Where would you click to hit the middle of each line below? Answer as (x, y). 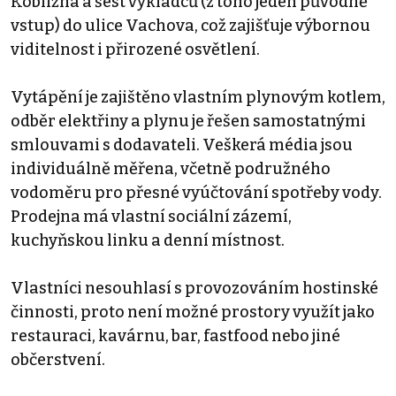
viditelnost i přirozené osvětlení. (135, 49)
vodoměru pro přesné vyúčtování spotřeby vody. (196, 192)
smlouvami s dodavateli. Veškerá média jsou (182, 145)
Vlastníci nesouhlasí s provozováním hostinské (194, 288)
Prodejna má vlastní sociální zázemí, (151, 216)
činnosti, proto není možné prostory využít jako (193, 312)
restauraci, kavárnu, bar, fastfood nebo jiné (175, 335)
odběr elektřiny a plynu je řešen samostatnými (188, 121)
